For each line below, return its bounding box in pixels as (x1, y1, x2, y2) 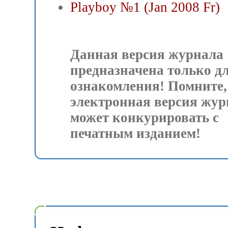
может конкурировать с (70, 110, 219, 125)
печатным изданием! (70, 126, 201, 141)
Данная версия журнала (70, 47, 223, 62)
